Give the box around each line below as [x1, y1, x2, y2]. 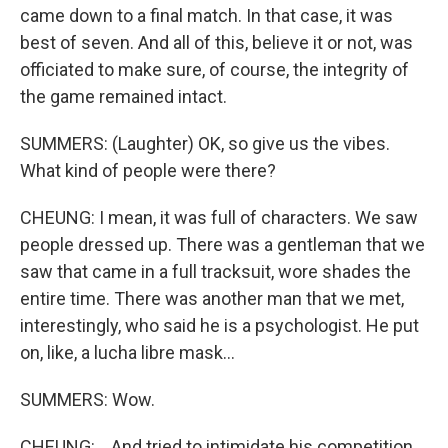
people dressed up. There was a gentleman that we [20, 234, 425, 255]
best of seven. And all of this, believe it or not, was [20, 32, 413, 53]
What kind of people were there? [20, 160, 276, 181]
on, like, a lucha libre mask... [20, 342, 235, 363]
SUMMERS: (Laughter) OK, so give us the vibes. [20, 133, 390, 154]
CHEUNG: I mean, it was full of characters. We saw [20, 207, 418, 228]
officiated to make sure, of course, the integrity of [20, 59, 409, 80]
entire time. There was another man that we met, [20, 288, 404, 309]
